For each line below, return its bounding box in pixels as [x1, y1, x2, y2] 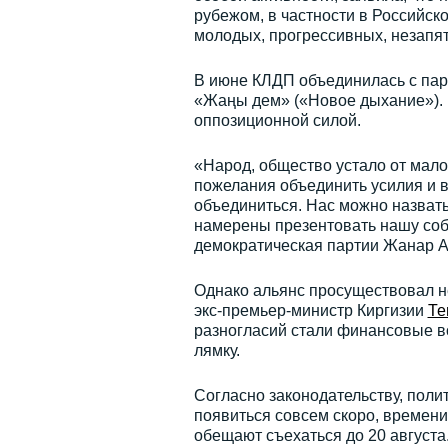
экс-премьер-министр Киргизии [193, 302, 428, 319]
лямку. [193, 342, 240, 359]
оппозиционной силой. [193, 112, 361, 129]
